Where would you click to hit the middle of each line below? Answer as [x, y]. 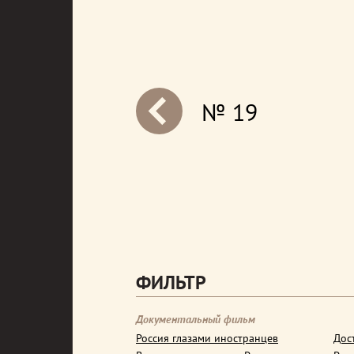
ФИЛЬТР [171, 282]
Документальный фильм [196, 319]
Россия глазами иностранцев [207, 338]
